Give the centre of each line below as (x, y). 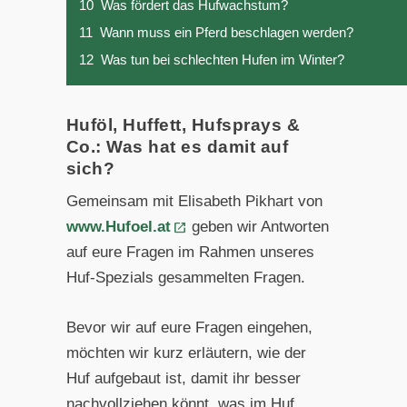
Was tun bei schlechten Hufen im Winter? (222, 59)
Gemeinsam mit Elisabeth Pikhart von (194, 201)
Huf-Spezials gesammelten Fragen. (185, 277)
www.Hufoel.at (118, 226)
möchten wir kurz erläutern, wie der (186, 353)
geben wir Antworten (258, 226)
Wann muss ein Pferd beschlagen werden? (226, 32)
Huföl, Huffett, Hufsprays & (183, 124)
